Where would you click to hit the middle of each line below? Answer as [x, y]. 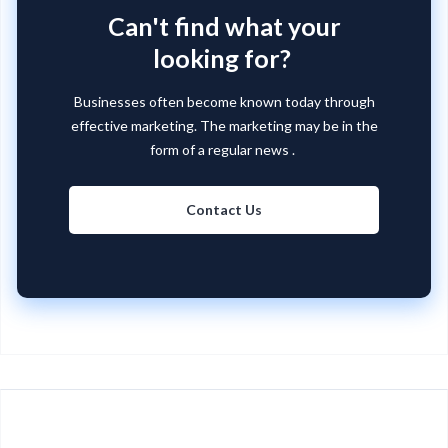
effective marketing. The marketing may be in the [224, 125]
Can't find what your [224, 26]
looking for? [224, 58]
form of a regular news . [224, 149]
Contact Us [224, 209]
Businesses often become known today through [224, 101]
